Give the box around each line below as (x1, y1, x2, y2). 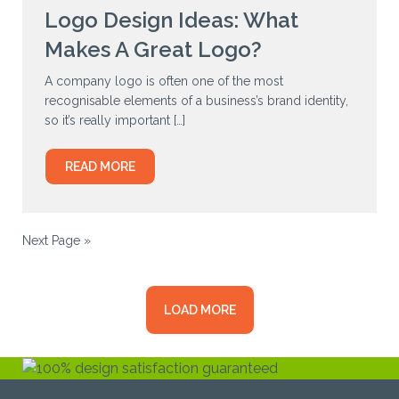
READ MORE (65, 159, 135, 175)
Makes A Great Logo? (45, 37, 262, 63)
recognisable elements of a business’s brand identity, (45, 94, 348, 109)
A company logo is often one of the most (45, 74, 283, 89)
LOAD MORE (163, 303, 236, 318)
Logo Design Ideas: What (45, 7, 298, 34)
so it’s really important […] (45, 113, 185, 128)
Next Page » (22, 233, 91, 248)
